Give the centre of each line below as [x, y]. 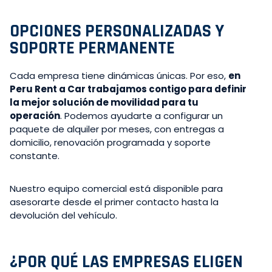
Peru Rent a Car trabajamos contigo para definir [128, 89]
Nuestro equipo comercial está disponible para [116, 188]
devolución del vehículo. [63, 215]
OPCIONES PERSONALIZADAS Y [117, 31]
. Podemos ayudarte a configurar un [141, 115]
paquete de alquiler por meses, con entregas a [117, 129]
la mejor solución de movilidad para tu [104, 102]
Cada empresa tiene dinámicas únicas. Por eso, [119, 75]
